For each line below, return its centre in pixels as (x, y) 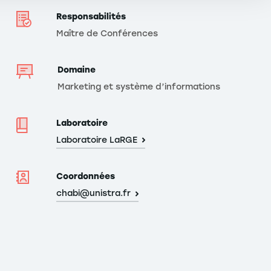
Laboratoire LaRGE (96, 140)
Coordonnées (85, 176)
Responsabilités (91, 16)
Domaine (77, 70)
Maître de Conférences (107, 33)
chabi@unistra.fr (93, 194)
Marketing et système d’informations (139, 87)
